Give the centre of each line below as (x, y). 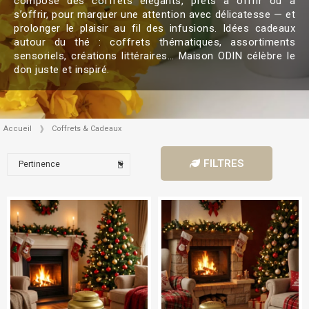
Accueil (18, 129)
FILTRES (223, 164)
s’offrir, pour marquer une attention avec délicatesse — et (154, 15)
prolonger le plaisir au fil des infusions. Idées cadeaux (154, 29)
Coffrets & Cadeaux (87, 129)
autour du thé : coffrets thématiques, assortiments (154, 42)
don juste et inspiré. (62, 70)
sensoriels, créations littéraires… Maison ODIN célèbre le (154, 56)
